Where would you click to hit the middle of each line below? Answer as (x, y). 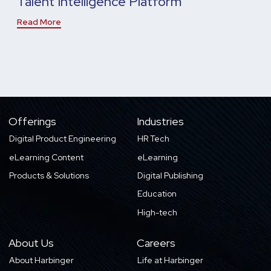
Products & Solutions (49, 175)
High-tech (158, 212)
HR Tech (154, 139)
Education (157, 194)
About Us (31, 243)
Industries (160, 122)
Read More (39, 21)
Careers (156, 243)
